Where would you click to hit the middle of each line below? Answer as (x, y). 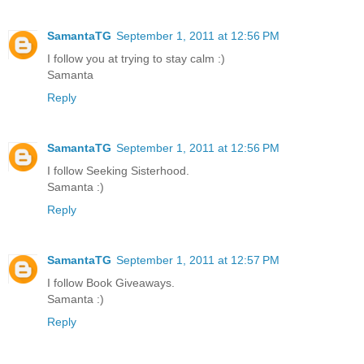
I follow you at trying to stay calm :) (136, 59)
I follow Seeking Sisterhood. (118, 171)
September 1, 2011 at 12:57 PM (198, 260)
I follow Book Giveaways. (111, 283)
